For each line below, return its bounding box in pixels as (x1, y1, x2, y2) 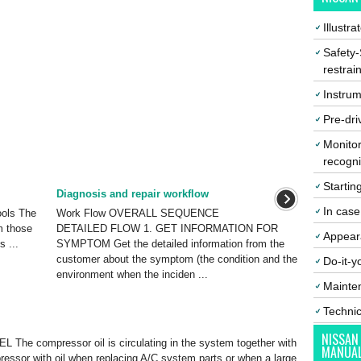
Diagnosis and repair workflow (56, 188, 209, 200)
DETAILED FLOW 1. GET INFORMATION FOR (56, 222, 278, 234)
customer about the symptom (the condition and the (56, 253, 297, 265)
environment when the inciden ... (56, 268, 208, 280)
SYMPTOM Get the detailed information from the (56, 238, 284, 250)
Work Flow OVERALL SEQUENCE (56, 207, 219, 219)
